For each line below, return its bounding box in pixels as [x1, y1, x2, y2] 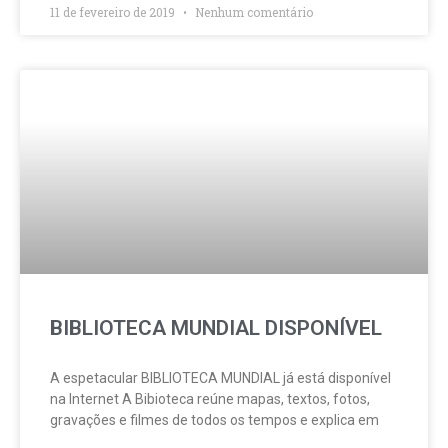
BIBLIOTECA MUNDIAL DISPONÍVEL [50, 316, 382, 340]
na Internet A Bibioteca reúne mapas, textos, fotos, [50, 391, 370, 407]
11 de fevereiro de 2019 [50, 4, 178, 20]
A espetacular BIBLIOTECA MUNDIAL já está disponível [50, 370, 391, 386]
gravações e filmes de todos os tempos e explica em [50, 412, 379, 428]
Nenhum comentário [192, 4, 313, 20]
